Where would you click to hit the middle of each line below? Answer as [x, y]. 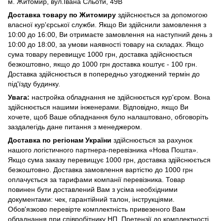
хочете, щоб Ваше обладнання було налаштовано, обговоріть [108, 117]
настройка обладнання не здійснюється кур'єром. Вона [120, 97]
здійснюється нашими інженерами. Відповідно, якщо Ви [98, 107]
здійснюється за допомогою [162, 15]
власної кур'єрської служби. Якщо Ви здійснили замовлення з [107, 24]
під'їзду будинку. [34, 84]
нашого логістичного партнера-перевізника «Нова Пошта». [103, 150]
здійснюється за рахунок [152, 140]
